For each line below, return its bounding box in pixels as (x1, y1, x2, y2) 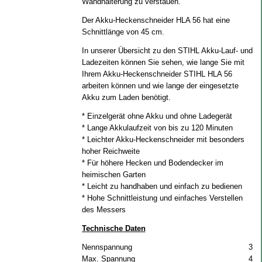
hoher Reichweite (81, 147, 140, 156)
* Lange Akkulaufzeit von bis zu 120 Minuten (81, 123, 233, 132)
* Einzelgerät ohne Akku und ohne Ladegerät (81, 112, 232, 120)
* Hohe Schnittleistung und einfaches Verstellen (81, 194, 243, 202)
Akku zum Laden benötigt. (81, 93, 171, 102)
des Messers (81, 205, 126, 214)
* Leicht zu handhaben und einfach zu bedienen (81, 182, 242, 191)
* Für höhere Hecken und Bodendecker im (81, 158, 223, 167)
